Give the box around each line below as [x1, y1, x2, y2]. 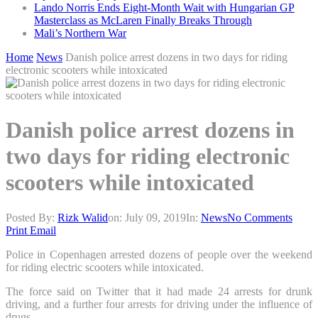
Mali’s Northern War [34, 27, 126, 39]
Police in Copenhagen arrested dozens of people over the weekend [6, 248, 312, 261]
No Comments [227, 211, 292, 224]
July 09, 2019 [125, 211, 186, 224]
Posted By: [6, 211, 57, 224]
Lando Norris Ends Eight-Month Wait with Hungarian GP [34, 1, 295, 13]
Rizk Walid [57, 211, 108, 224]
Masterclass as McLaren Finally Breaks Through [34, 14, 252, 26]
